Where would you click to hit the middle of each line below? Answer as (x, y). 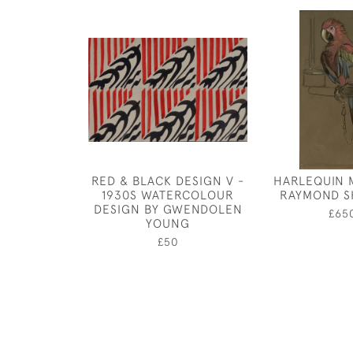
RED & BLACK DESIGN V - (168, 180)
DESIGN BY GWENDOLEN (168, 209)
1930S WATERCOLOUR (168, 195)
